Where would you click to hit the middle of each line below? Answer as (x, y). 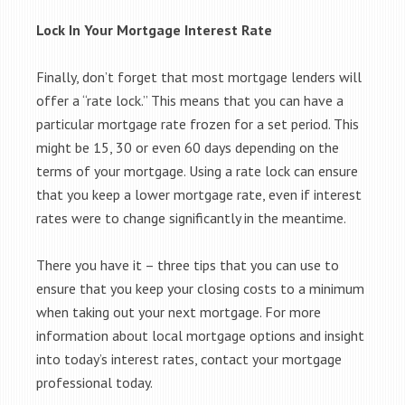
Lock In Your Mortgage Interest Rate (154, 30)
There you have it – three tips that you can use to (188, 265)
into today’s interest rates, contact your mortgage (189, 359)
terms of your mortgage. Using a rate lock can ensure (197, 171)
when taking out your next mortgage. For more (179, 312)
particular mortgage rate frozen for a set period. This (198, 124)
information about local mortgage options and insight (200, 335)
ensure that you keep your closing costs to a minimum (200, 288)
